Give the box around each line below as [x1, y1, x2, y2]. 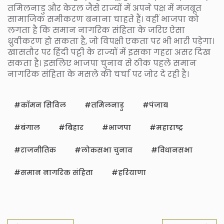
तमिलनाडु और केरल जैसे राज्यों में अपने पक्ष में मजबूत [7, 2, 201, 14]
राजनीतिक [20, 145, 56, 155]
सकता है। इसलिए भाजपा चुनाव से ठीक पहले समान [7, 57, 196, 69]
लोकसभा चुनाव [81, 145, 132, 155]
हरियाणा [118, 167, 146, 178]
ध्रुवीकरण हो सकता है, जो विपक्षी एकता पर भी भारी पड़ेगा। [7, 35, 214, 47]
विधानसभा [157, 145, 192, 155]
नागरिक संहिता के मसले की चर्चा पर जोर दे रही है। [7, 68, 189, 80]
